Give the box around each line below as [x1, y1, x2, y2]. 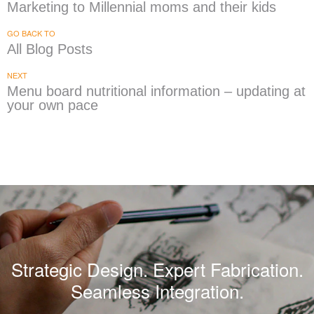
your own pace [7, 97, 98, 114]
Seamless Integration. [70, 277, 244, 303]
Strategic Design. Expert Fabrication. [11, 255, 303, 282]
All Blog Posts [7, 41, 93, 57]
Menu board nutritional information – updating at [7, 83, 306, 100]
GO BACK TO [7, 27, 55, 39]
